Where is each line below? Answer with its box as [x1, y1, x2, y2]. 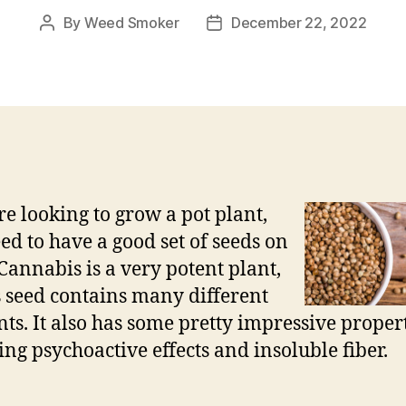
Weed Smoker [83, 13, 179, 32]
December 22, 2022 [230, 13, 367, 32]
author [45, 36, 90, 55]
